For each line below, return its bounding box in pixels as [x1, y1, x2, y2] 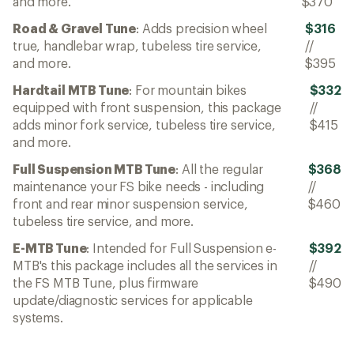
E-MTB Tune [13, 240, 87, 256]
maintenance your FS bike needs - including [13, 179, 265, 194]
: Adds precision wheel [136, 21, 267, 36]
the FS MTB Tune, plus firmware [13, 275, 199, 291]
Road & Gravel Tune [13, 21, 137, 36]
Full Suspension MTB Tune [13, 161, 176, 177]
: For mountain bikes [129, 82, 247, 98]
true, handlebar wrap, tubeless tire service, [13, 38, 262, 54]
